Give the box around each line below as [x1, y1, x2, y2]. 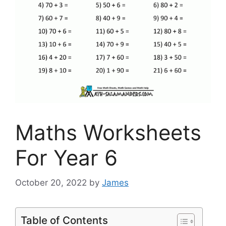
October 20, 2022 [15, 177, 87, 188]
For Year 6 [15, 145, 118, 171]
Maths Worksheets [15, 120, 201, 146]
